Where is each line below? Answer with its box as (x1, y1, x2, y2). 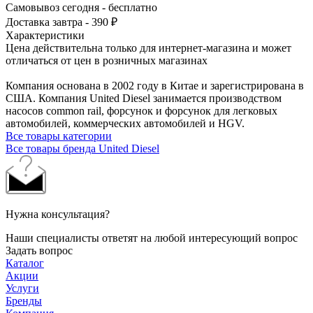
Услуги (6, 282, 39, 294)
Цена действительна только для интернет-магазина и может (6, 41, 291, 54)
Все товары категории (6, 129, 112, 142)
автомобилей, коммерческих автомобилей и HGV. (6, 117, 245, 129)
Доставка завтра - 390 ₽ (6, 15, 117, 28)
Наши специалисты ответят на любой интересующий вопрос (6, 231, 298, 244)
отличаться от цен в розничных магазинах (6, 54, 208, 66)
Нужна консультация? (6, 208, 110, 220)
